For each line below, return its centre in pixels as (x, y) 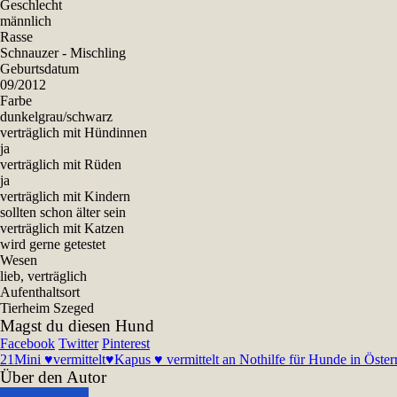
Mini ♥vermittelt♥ (64, 360)
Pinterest (126, 344)
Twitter (78, 344)
